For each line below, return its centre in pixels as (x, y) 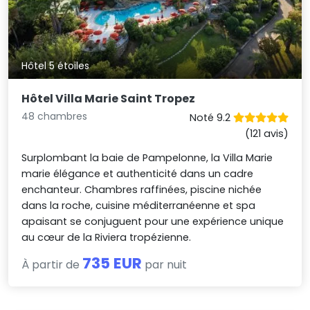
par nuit (165, 264)
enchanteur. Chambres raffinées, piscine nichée (142, 189)
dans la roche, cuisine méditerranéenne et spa (139, 205)
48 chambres (55, 116)
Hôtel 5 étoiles (56, 65)
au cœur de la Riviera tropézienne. (107, 237)
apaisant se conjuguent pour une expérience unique (153, 221)
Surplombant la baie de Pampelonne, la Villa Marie (147, 157)
